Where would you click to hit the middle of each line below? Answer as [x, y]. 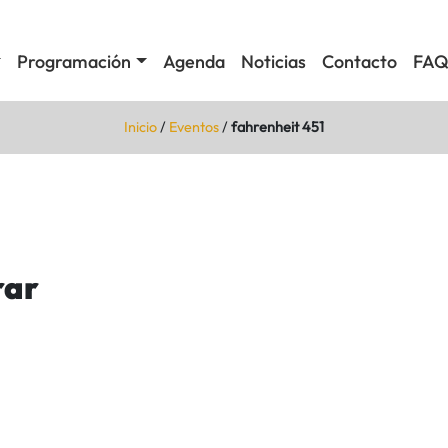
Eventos [194, 126]
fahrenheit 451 [277, 126]
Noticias [273, 62]
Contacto [359, 62]
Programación [74, 62]
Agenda [193, 62]
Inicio [140, 126]
